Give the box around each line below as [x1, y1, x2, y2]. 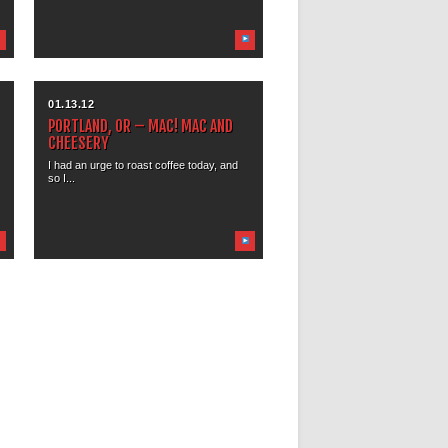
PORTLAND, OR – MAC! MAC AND [48, 115, 234, 136]
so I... [48, 171, 76, 184]
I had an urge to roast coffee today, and [48, 158, 239, 171]
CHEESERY [48, 132, 110, 153]
